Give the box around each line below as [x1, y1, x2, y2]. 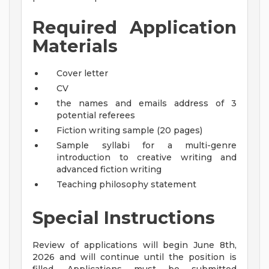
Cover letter [56, 68, 108, 79]
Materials [32, 35, 118, 57]
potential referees [56, 110, 135, 121]
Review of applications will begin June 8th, [32, 240, 237, 251]
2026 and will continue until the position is [32, 252, 237, 263]
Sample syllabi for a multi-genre [56, 140, 237, 151]
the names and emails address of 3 [56, 98, 237, 109]
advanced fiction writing [56, 164, 162, 175]
